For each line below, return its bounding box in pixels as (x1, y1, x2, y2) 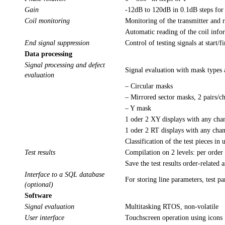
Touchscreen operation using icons (125, 214, 222, 222)
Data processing (25, 50, 72, 58)
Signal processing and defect (25, 61, 105, 69)
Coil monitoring (25, 17, 72, 25)
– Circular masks (125, 82, 173, 90)
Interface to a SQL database (25, 171, 104, 179)
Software (25, 192, 52, 200)
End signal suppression (25, 39, 91, 47)
